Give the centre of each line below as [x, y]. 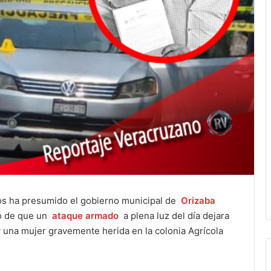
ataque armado [85, 216]
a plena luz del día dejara [175, 216]
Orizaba [198, 201]
